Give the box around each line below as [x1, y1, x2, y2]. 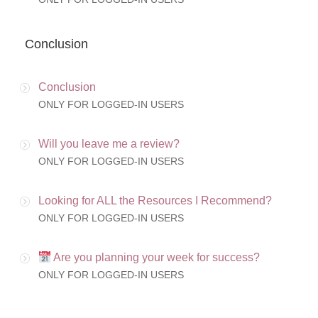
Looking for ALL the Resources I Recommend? [38, 194, 272, 207]
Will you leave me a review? [38, 138, 180, 150]
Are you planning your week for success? [51, 251, 261, 264]
